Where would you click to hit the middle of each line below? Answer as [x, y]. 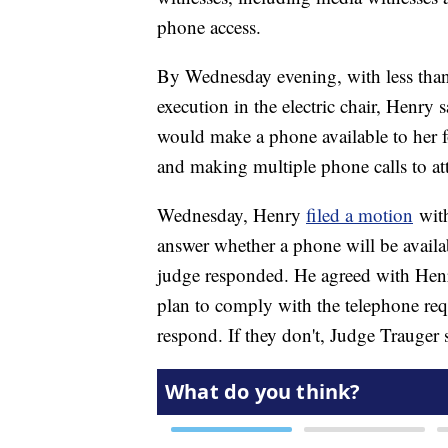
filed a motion [359, 215]
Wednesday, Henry [231, 215]
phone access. [209, 27]
